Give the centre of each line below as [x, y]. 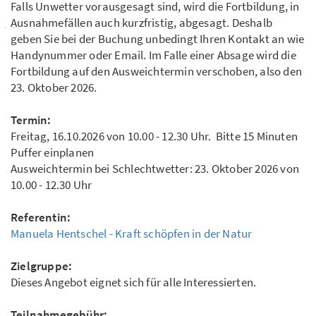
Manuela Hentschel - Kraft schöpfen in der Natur [132, 234]
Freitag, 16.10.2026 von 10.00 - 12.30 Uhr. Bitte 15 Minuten [154, 136]
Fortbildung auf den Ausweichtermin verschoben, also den [157, 72]
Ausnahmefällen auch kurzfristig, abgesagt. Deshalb [142, 23]
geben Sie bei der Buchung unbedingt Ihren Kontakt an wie [158, 39]
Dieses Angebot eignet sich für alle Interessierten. [134, 282]
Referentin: [41, 218]
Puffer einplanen [54, 153]
